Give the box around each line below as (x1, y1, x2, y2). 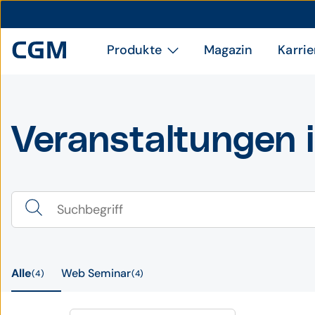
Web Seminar (60, 266, 131, 281)
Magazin (203, 41, 253, 58)
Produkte (107, 41, 162, 58)
